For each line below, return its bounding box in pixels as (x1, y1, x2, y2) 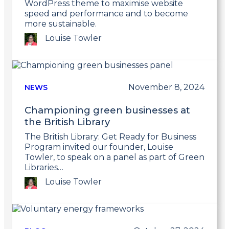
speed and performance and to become (25, 9, 188, 19)
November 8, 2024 (128, 82, 204, 93)
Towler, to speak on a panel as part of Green (25, 152, 204, 163)
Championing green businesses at (25, 104, 190, 117)
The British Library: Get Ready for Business (25, 132, 196, 142)
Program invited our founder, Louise (25, 142, 173, 152)
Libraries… (25, 163, 63, 173)
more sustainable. (25, 19, 97, 29)
